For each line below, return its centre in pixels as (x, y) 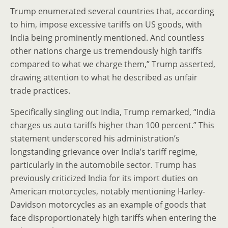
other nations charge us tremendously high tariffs (106, 51)
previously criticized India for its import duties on (104, 178)
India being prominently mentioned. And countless (107, 38)
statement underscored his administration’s (95, 138)
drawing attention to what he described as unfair (104, 77)
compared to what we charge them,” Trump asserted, (113, 64)
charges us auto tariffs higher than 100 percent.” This (112, 125)
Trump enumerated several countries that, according (112, 11)
